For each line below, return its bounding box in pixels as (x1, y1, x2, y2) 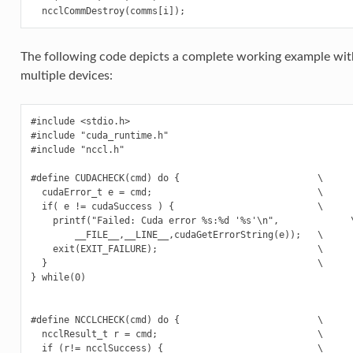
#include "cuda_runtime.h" (30, 130, 169, 142)
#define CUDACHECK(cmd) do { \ (30, 173, 323, 184)
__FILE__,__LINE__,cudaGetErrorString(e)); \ (30, 229, 323, 241)
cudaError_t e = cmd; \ (30, 187, 323, 199)
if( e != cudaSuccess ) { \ (30, 201, 323, 213)
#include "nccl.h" (30, 144, 124, 156)
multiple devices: (20, 69, 113, 83)
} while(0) (30, 272, 86, 284)
